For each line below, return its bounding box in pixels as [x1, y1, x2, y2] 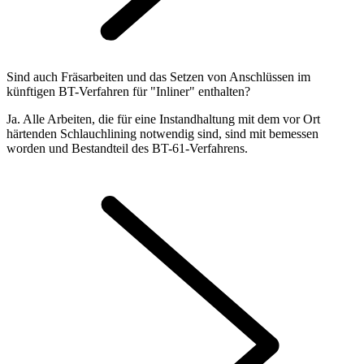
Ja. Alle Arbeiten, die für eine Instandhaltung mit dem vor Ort [6, 111, 320, 126]
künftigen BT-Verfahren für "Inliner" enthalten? [6, 84, 250, 98]
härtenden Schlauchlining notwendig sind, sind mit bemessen [6, 126, 318, 141]
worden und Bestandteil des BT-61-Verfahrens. [6, 141, 248, 155]
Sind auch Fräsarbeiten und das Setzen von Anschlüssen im [6, 69, 310, 84]
